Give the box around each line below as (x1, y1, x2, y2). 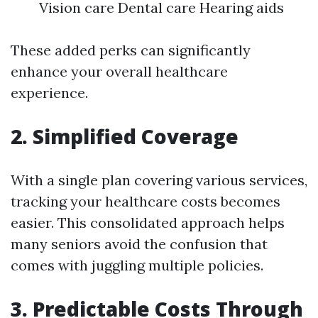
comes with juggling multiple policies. (11, 256, 263, 274)
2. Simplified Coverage (11, 123, 238, 150)
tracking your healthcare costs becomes (11, 192, 280, 210)
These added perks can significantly (11, 41, 251, 59)
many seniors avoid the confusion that (11, 235, 268, 253)
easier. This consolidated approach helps (11, 214, 285, 231)
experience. (11, 84, 88, 102)
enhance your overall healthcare (11, 62, 228, 80)
